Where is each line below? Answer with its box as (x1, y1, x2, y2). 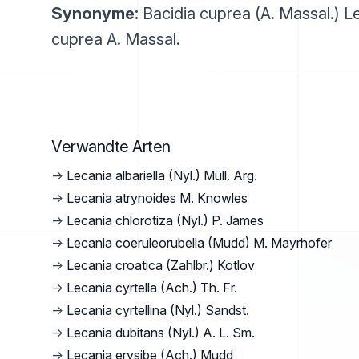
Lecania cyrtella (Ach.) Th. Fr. (67, 280, 237, 296)
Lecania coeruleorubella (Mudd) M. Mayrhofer (67, 235, 332, 251)
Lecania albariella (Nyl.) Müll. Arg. (67, 167, 257, 184)
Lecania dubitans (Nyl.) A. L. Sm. (67, 325, 255, 341)
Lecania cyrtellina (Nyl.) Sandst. (67, 302, 249, 318)
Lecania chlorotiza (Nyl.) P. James (67, 212, 264, 228)
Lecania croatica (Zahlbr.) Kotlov (67, 257, 255, 273)
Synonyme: (51, 4, 139, 23)
